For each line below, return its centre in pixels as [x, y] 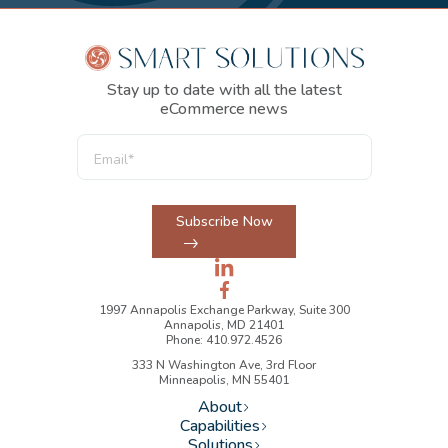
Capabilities [220, 425]
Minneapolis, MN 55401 [224, 379]
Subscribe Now [224, 221]
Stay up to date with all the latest [224, 89]
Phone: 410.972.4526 [224, 339]
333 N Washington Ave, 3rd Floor [224, 364]
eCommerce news [224, 108]
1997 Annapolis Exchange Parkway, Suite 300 [224, 309]
